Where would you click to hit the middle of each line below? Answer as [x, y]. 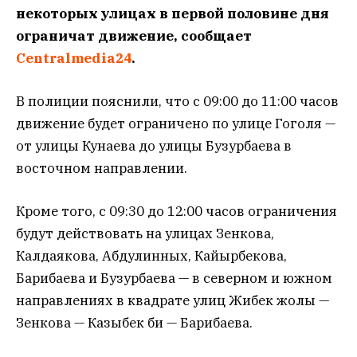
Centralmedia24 [74, 58]
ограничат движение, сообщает [134, 35]
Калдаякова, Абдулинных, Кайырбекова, [151, 256]
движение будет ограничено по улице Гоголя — [176, 124]
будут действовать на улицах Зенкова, [145, 234]
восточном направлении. [102, 169]
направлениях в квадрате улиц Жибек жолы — [173, 301]
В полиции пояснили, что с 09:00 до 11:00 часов [177, 102]
